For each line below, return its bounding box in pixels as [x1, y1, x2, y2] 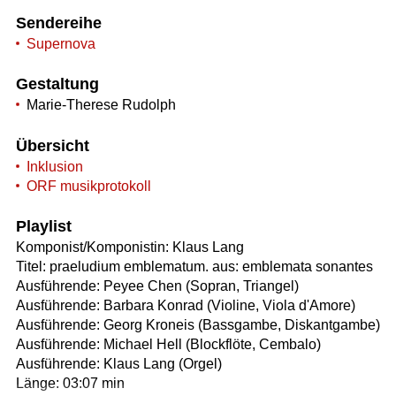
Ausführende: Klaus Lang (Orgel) [15, 356, 222, 372]
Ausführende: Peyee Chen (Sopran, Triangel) [15, 278, 299, 294]
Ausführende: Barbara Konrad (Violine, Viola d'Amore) [15, 298, 355, 314]
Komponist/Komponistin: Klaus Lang [15, 240, 244, 255]
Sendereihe [15, 13, 102, 32]
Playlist [15, 217, 72, 236]
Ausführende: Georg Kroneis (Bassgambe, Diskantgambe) [15, 317, 380, 333]
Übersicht [15, 136, 89, 155]
